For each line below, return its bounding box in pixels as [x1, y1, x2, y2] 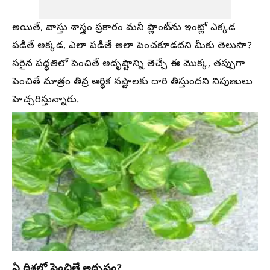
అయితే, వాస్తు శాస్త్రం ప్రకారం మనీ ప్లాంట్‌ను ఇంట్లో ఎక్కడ [12, 22, 236, 35]
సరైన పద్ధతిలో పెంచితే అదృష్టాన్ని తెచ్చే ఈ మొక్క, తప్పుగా [12, 58, 245, 71]
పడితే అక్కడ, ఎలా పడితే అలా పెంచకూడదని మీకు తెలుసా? [12, 40, 252, 53]
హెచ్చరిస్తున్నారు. [12, 94, 79, 107]
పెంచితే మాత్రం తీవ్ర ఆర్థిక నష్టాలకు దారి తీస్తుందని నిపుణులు [12, 76, 253, 89]
